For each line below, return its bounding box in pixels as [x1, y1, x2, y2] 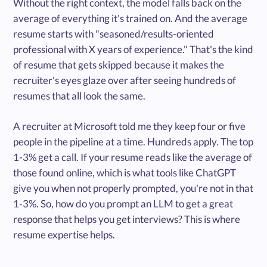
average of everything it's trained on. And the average [13, 12, 248, 25]
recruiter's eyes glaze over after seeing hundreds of [13, 74, 237, 87]
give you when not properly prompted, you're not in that [13, 182, 254, 195]
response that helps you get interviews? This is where [13, 213, 241, 226]
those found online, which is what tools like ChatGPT [13, 166, 237, 179]
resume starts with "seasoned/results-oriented [13, 27, 215, 41]
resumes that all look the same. [13, 89, 146, 103]
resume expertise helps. [13, 228, 116, 241]
